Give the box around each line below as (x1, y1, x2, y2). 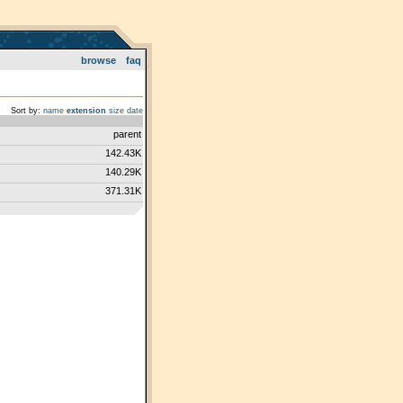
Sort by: (10, 106, 40, 115)
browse (80, 55, 116, 66)
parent (112, 129, 141, 139)
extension (66, 106, 106, 115)
